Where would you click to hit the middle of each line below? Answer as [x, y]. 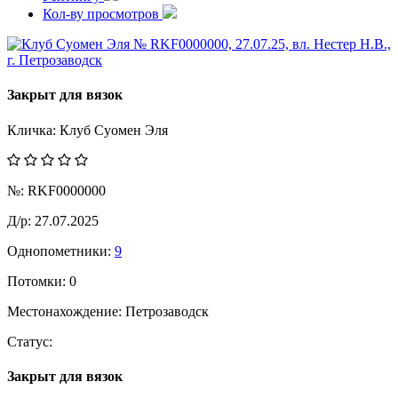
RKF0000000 [65, 190]
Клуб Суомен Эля [114, 130]
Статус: [30, 341]
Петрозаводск [167, 311]
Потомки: [36, 281]
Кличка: [33, 130]
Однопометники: [59, 251]
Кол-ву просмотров [103, 14]
